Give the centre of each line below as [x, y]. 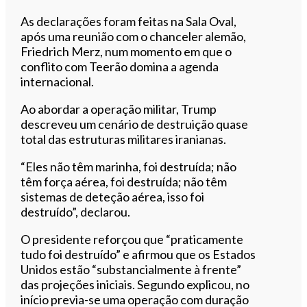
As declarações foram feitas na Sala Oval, [129, 21]
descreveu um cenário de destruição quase [135, 124]
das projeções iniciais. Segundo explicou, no [135, 284]
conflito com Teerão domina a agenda [120, 66]
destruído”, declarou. [76, 211]
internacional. [58, 81]
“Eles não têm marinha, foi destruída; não [129, 166]
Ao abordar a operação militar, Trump [119, 109]
